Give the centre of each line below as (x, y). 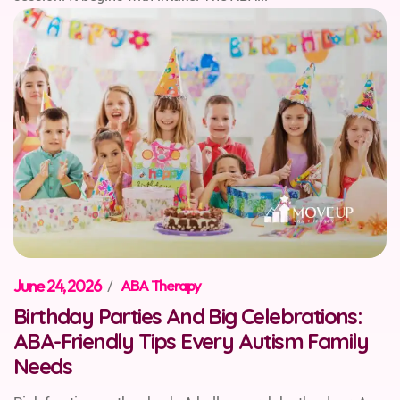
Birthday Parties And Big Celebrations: (188, 316)
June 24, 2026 (57, 286)
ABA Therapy (161, 285)
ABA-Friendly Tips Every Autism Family (191, 341)
